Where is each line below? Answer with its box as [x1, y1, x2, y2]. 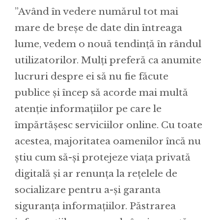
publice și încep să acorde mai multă [15, 86, 188, 98]
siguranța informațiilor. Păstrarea [15, 200, 176, 212]
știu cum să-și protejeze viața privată [15, 151, 191, 163]
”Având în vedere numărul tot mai [15, 5, 178, 17]
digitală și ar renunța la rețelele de [15, 167, 177, 179]
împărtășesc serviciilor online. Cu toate [15, 119, 202, 131]
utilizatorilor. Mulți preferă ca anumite [15, 54, 201, 66]
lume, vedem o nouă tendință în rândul [15, 38, 201, 50]
